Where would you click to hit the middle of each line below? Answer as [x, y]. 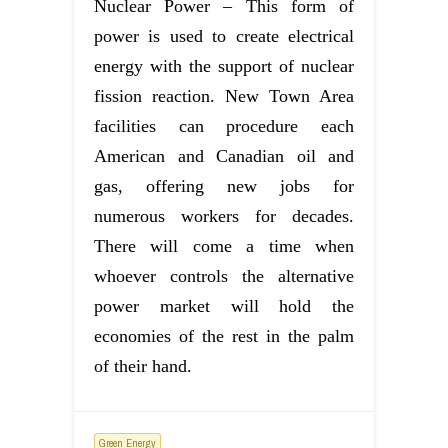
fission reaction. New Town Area [224, 95]
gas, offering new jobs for [224, 185]
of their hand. [143, 365]
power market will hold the [224, 305]
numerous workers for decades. [224, 215]
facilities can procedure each [224, 125]
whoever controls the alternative [224, 275]
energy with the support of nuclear [224, 65]
